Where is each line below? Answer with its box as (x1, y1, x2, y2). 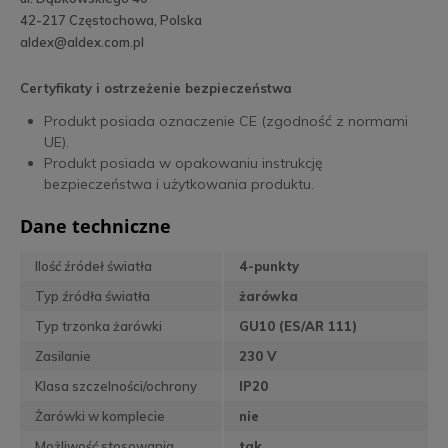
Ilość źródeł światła (35, 257, 152, 274)
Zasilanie (35, 347, 91, 364)
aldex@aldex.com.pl (20, 33, 144, 50)
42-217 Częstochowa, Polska (20, 11, 202, 28)
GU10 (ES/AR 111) (239, 317, 357, 334)
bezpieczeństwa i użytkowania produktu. (44, 174, 314, 193)
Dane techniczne (20, 213, 171, 238)
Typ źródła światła (35, 287, 150, 304)
